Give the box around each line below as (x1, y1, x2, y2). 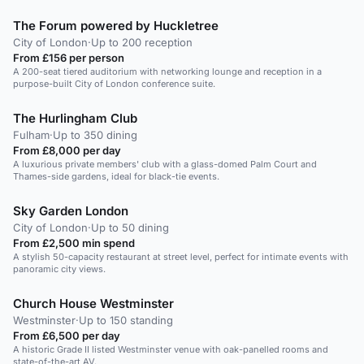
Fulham (13, 128, 50, 141)
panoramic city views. (13, 262, 106, 275)
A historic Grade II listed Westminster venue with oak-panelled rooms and (13, 343, 328, 355)
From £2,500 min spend (13, 236, 135, 249)
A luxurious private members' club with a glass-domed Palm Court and (13, 158, 317, 170)
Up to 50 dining (91, 220, 169, 234)
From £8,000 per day (13, 143, 121, 157)
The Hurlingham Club (13, 110, 137, 126)
